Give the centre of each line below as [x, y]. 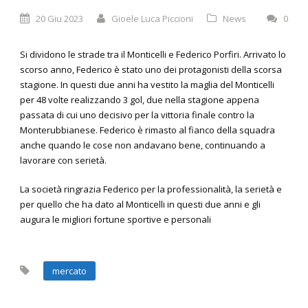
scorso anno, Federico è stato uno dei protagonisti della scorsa [151, 70]
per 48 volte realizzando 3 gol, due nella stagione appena [140, 100]
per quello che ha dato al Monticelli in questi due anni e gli [140, 205]
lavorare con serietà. [63, 161]
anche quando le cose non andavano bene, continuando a [143, 145]
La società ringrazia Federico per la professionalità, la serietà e [151, 189]
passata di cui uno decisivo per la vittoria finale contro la [137, 115]
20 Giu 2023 [59, 19]
